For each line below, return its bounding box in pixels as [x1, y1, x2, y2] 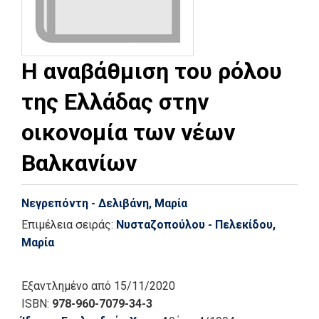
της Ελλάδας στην [21, 88, 209, 115]
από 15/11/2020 [91, 278, 175, 293]
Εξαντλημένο [21, 278, 88, 293]
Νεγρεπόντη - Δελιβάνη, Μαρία [21, 196, 187, 210]
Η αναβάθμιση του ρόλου [21, 57, 282, 85]
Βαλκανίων [21, 149, 137, 177]
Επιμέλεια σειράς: [21, 217, 116, 231]
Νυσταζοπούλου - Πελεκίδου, [116, 217, 276, 231]
